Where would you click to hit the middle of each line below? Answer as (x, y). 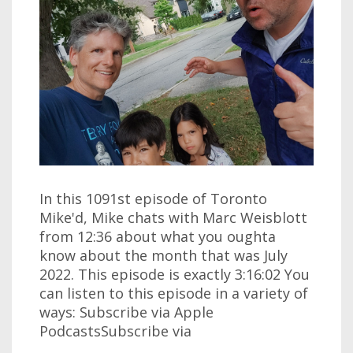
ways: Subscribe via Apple (126, 312)
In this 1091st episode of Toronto (153, 199)
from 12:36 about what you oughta (158, 237)
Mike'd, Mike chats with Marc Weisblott (173, 218)
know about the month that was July (163, 256)
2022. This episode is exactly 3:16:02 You (175, 275)
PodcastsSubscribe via (115, 331)
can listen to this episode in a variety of (174, 294)
